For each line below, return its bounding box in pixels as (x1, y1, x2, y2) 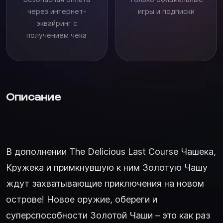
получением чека (26, 31, 87, 39)
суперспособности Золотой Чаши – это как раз (6, 210, 210, 221)
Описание (6, 92, 61, 103)
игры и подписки (138, 7, 195, 15)
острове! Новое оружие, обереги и (6, 194, 157, 205)
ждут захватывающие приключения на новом (6, 178, 204, 189)
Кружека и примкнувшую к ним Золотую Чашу (6, 162, 208, 173)
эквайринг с (36, 19, 77, 27)
